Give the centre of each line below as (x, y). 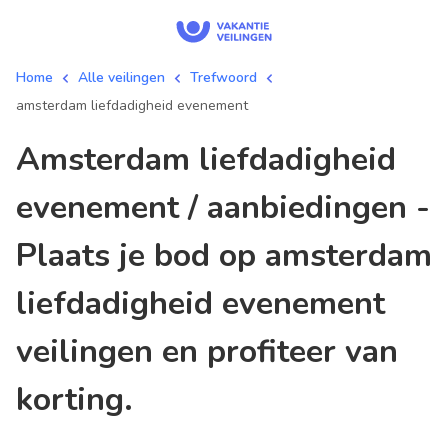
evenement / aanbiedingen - (223, 207)
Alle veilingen (121, 77)
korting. (74, 399)
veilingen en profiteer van (207, 351)
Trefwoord (223, 77)
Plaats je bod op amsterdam (224, 255)
